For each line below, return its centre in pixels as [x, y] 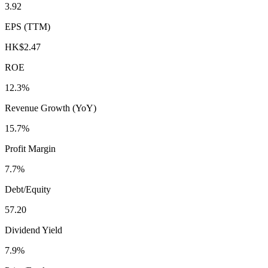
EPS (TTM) [28, 26]
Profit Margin [30, 148]
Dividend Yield [33, 230]
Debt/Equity [28, 189]
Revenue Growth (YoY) [51, 108]
